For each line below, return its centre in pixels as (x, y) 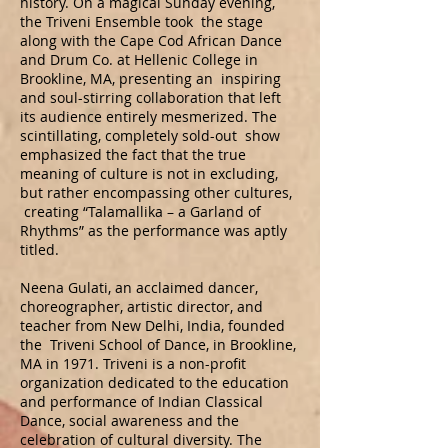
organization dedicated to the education (154, 382)
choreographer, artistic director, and (141, 306)
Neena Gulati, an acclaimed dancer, (139, 287)
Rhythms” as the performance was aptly (153, 230)
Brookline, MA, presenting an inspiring (150, 78)
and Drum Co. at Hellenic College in (139, 59)
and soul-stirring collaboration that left (150, 97)
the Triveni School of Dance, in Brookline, (158, 344)
